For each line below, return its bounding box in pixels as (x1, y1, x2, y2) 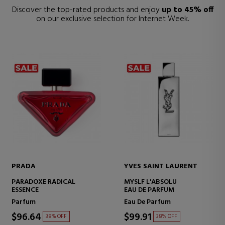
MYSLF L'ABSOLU (124, 176, 177, 188)
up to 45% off (161, 4, 213, 17)
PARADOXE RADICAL (12, 176, 75, 188)
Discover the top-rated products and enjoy (12, 4, 162, 17)
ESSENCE (12, 184, 39, 196)
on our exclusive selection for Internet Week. (36, 13, 189, 26)
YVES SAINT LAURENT (124, 161, 197, 173)
